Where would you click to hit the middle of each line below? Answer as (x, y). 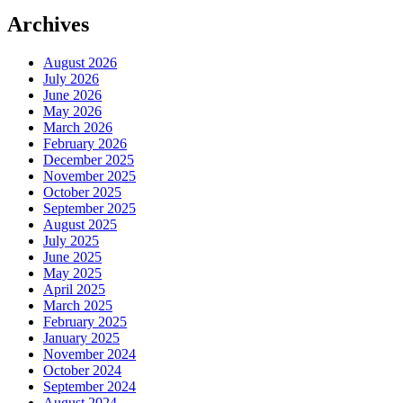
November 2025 (90, 175)
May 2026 (72, 111)
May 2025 (72, 273)
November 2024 (90, 354)
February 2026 (85, 143)
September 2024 (90, 386)
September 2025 (90, 208)
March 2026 (78, 127)
